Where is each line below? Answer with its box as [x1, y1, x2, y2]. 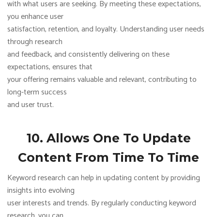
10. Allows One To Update [26, 131, 191, 145]
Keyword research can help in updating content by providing [7, 171, 200, 185]
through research [7, 35, 62, 48]
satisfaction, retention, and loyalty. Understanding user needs [7, 23, 204, 36]
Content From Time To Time [18, 150, 199, 165]
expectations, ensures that [7, 61, 93, 74]
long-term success [7, 86, 67, 99]
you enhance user [7, 10, 63, 23]
